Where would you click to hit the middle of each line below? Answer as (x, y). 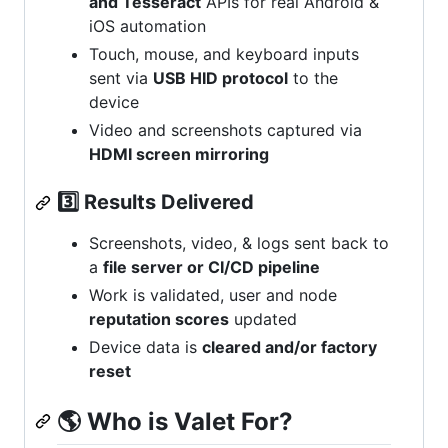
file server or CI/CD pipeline (211, 267)
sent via (121, 78)
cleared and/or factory (289, 347)
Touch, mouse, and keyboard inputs (224, 54)
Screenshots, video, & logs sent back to (239, 243)
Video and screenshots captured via (225, 130)
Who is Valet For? (190, 422)
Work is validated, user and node (213, 295)
